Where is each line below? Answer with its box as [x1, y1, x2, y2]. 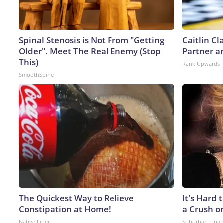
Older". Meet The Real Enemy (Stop [19, 45, 161, 57]
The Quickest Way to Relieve [19, 192, 134, 204]
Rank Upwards [182, 59, 220, 67]
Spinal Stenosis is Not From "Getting [19, 34, 164, 46]
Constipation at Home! [19, 203, 111, 215]
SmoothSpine [19, 70, 54, 78]
